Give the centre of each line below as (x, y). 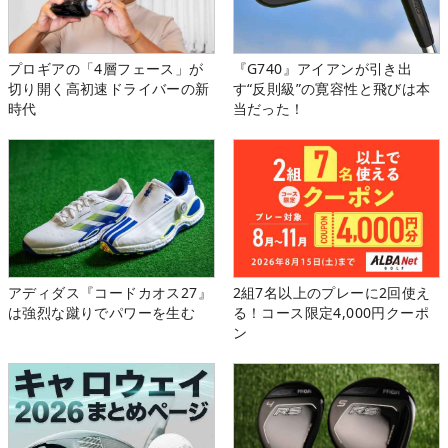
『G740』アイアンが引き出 (322, 69)
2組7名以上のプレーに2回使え (331, 293)
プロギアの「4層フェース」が (106, 69)
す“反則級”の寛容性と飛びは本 (331, 89)
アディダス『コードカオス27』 (110, 293)
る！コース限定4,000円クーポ (331, 313)
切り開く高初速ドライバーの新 (109, 89)
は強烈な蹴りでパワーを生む (102, 313)
